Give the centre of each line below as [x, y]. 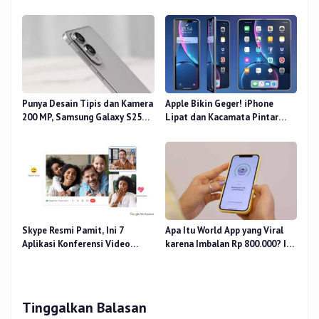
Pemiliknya [188, 258]
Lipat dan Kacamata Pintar [221, 117]
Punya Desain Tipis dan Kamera [88, 104]
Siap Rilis [184, 131]
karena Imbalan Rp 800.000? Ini [229, 244]
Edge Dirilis [46, 131]
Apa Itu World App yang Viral [224, 231]
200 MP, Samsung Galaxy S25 [82, 117]
